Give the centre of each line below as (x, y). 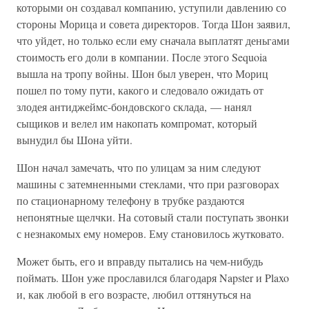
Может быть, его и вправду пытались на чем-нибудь (140, 261)
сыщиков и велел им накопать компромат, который (137, 123)
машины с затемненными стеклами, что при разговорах (148, 184)
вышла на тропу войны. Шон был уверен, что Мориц (142, 73)
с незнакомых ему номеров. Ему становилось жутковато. (150, 233)
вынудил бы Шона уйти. (74, 140)
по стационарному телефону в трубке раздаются (130, 200)
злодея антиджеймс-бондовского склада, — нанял (134, 107)
